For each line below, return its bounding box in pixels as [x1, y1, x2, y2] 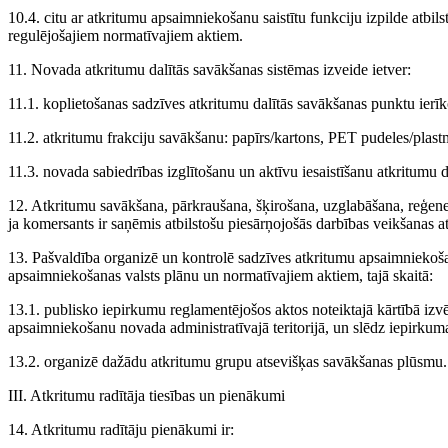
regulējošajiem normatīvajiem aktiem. [8, 27, 243, 44]
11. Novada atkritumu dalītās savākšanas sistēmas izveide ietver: [8, 61, 411, 78]
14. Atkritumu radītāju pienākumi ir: [8, 421, 234, 438]
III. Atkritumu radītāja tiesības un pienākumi [8, 387, 285, 404]
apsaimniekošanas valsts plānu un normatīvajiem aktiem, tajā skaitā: [8, 267, 433, 284]
